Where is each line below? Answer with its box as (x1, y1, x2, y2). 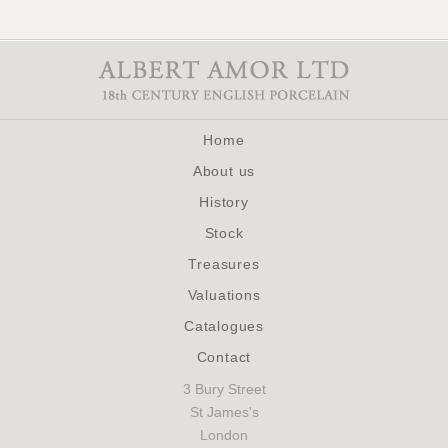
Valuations (187, 286, 261, 303)
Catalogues (184, 317, 264, 334)
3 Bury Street (182, 380, 266, 397)
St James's (189, 403, 259, 420)
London (200, 426, 248, 443)
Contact (196, 348, 252, 365)
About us (192, 162, 256, 179)
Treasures (188, 255, 260, 272)
